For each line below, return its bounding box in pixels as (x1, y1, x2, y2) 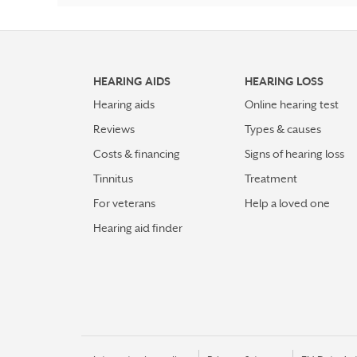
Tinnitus (93, 172, 133, 186)
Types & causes (245, 123, 321, 136)
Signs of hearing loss (245, 147, 344, 161)
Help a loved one (245, 197, 330, 210)
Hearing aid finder (93, 222, 182, 235)
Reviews (93, 123, 135, 136)
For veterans (93, 197, 155, 210)
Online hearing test (245, 98, 339, 112)
